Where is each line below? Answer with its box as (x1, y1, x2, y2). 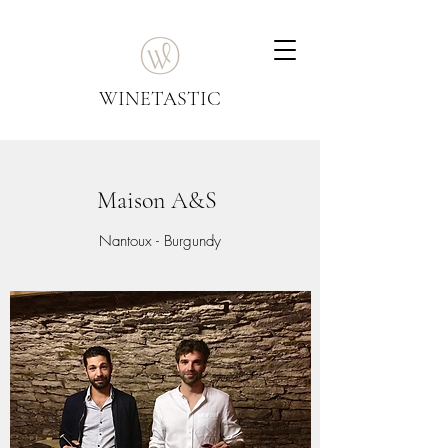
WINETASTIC (99, 87, 221, 111)
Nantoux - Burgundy (99, 231, 221, 251)
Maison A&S (97, 186, 223, 215)
